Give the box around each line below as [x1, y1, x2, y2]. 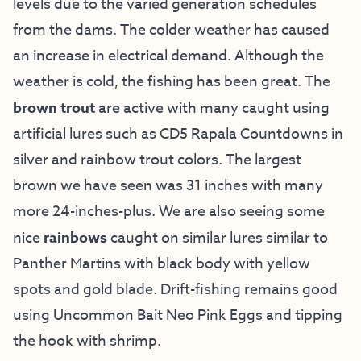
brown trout [13, 97, 98, 118]
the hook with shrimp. [13, 330, 164, 352]
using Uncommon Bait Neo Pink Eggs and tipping [13, 304, 342, 326]
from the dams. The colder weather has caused [13, 19, 330, 41]
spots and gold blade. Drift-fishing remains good [13, 278, 338, 301]
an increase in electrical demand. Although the [13, 44, 324, 67]
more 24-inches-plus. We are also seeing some [13, 200, 325, 222]
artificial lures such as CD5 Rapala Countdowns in [13, 122, 343, 145]
